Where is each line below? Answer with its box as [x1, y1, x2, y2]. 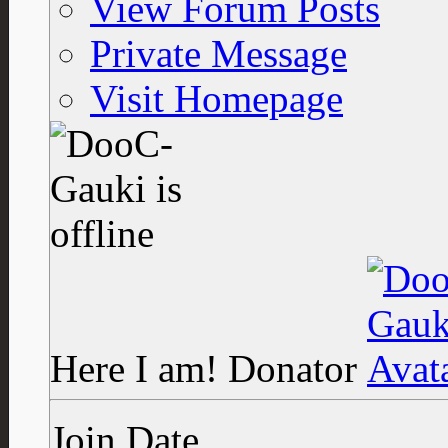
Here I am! [50, 347, 228, 391]
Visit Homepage [90, 77, 343, 121]
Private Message [90, 32, 347, 76]
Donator [228, 347, 357, 391]
